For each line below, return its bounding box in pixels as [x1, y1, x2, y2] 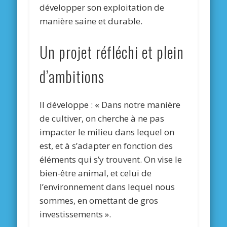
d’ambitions [40, 65, 105, 88]
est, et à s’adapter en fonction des [40, 140, 173, 152]
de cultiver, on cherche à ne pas [40, 112, 165, 125]
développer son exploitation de [40, 2, 165, 14]
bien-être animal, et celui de [40, 167, 152, 179]
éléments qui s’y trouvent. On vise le [40, 154, 182, 166]
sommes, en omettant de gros [40, 195, 159, 207]
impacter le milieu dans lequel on [40, 126, 175, 138]
